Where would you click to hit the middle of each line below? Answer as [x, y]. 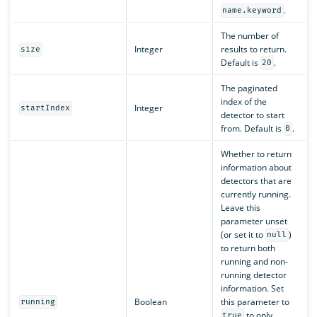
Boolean [150, 301]
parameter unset [254, 221]
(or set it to [243, 234]
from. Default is [252, 128]
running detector [253, 275]
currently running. [255, 194]
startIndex [46, 108]
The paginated [249, 88]
